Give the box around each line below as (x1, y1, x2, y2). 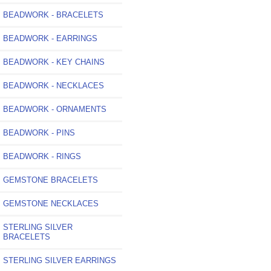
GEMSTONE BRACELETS (3, 175, 98, 184)
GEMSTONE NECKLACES (3, 198, 99, 208)
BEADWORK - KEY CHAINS (3, 57, 105, 67)
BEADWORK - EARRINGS (3, 33, 97, 43)
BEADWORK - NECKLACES (3, 80, 104, 90)
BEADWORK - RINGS (3, 151, 81, 161)
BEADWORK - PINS (3, 128, 75, 137)
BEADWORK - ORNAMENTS (3, 104, 106, 114)
